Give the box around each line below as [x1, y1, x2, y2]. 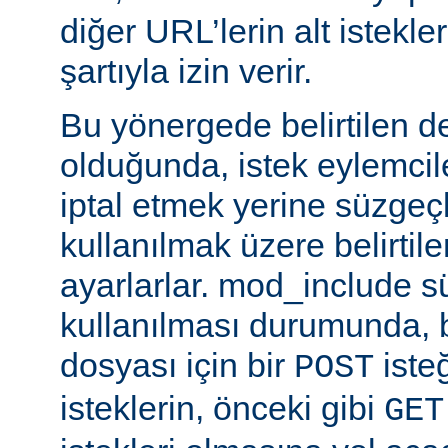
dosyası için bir [60, 345, 294, 384]
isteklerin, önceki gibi [60, 388, 384, 427]
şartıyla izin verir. [60, 51, 312, 90]
